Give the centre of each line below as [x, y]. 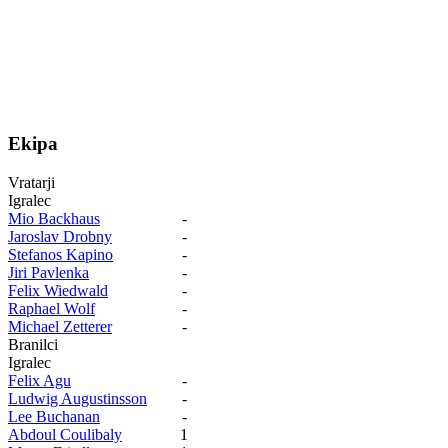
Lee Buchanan [54, 416]
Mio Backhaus [54, 218]
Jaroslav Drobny [60, 236]
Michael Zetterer [60, 326]
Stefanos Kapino [60, 254]
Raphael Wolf [51, 308]
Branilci [33, 344]
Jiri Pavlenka [48, 272]
